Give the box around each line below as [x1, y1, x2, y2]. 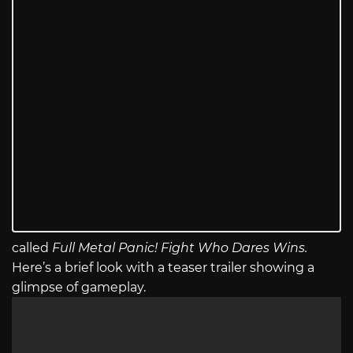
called [12, 240, 52, 256]
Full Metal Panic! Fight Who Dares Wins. [52, 240, 307, 256]
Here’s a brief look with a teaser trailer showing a [12, 260, 314, 276]
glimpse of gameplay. [12, 280, 152, 295]
